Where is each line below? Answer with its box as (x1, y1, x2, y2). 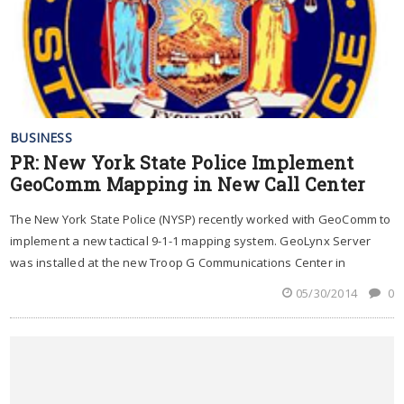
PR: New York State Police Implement (10, 150, 354, 174)
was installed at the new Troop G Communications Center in (10, 253, 346, 271)
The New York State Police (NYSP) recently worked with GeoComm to (10, 210, 391, 227)
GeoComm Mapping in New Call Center (10, 171, 366, 196)
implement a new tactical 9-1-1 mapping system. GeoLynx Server (10, 232, 372, 249)
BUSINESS (10, 128, 72, 146)
